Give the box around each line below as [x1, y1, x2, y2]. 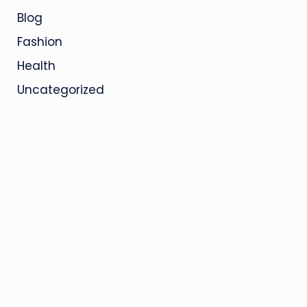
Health [16, 58, 56, 74]
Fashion [16, 34, 62, 50]
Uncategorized [16, 82, 104, 98]
